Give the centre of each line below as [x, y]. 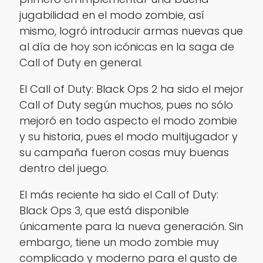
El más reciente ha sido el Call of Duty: [119, 194]
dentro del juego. [64, 168]
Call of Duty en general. [81, 62]
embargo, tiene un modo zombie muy [119, 242]
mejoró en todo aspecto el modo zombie [128, 120]
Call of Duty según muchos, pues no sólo [126, 104]
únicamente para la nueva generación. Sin [131, 226]
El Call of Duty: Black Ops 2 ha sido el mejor [131, 89]
